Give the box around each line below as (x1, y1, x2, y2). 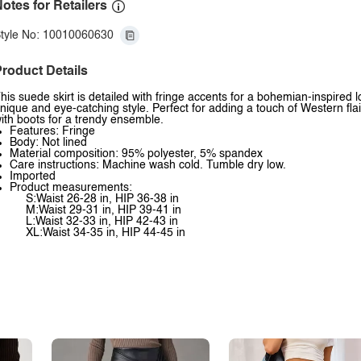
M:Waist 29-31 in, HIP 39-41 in (26, 205, 181, 216)
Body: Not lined (10, 137, 87, 148)
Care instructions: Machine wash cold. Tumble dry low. (10, 160, 286, 171)
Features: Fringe (10, 126, 95, 137)
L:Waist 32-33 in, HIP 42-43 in (26, 216, 178, 227)
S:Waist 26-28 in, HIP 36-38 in (26, 193, 179, 205)
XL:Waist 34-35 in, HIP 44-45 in (26, 227, 185, 239)
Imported (10, 171, 56, 182)
